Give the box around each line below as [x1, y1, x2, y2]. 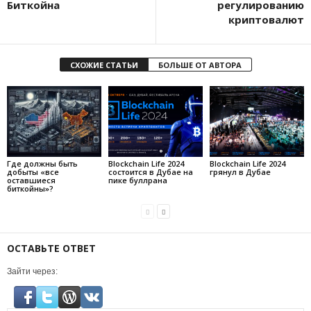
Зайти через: [7, 266, 58, 276]
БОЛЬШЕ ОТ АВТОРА [158, 59, 242, 70]
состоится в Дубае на [108, 166, 193, 177]
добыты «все [7, 166, 59, 177]
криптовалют [228, 12, 304, 26]
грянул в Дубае [209, 166, 271, 177]
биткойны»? [7, 183, 53, 194]
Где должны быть [7, 158, 78, 169]
